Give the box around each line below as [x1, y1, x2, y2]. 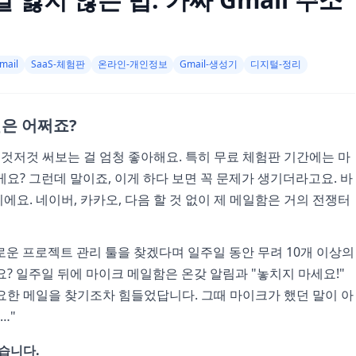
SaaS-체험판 [30, 57, 85, 72]
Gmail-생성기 [180, 57, 238, 72]
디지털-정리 [250, 57, 301, 72]
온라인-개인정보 [97, 57, 168, 72]
